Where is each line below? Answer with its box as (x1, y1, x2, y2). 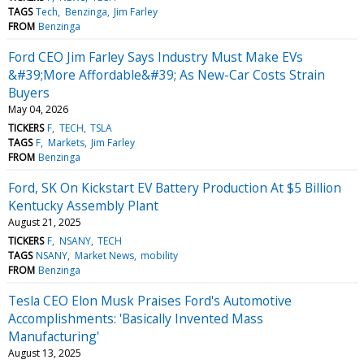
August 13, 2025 (8, 345, 81, 360)
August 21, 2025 (8, 214, 81, 229)
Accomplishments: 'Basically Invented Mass (8, 309, 263, 327)
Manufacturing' (8, 327, 99, 345)
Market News (74, 248, 134, 262)
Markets (47, 135, 84, 149)
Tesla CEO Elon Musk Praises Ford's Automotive (8, 291, 292, 310)
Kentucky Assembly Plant (8, 196, 158, 214)
